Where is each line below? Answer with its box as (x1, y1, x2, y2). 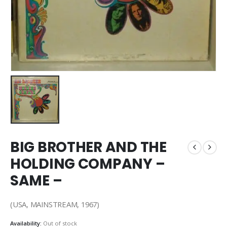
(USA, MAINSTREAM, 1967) (10, 199, 99, 210)
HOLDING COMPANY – (10, 154, 165, 174)
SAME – (10, 170, 62, 191)
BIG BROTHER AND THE (10, 137, 167, 157)
